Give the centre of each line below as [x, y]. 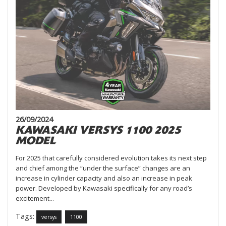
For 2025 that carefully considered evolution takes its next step [111, 158]
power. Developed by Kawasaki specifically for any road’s [104, 188]
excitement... [35, 198]
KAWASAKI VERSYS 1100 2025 [98, 130]
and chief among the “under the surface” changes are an [103, 168]
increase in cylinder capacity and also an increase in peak [104, 178]
